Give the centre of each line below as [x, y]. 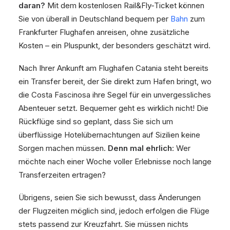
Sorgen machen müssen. [63, 148]
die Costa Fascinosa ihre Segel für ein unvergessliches [115, 95]
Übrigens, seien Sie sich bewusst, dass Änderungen [110, 197]
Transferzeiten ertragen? [62, 175]
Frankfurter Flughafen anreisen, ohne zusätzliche [104, 32]
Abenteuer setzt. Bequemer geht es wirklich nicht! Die [113, 108]
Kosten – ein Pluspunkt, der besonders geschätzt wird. [114, 45]
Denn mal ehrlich [140, 148]
